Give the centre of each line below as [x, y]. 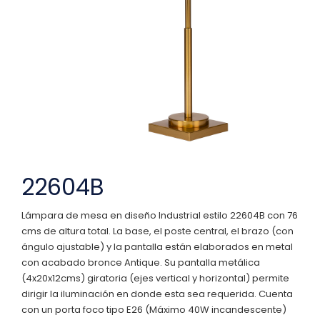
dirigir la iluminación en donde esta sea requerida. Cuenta [157, 294]
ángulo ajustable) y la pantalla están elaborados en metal [157, 246]
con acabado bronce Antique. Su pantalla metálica [141, 262]
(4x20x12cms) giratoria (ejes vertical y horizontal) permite [155, 278]
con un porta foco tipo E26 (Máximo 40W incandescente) [154, 309]
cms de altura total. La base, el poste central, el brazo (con [157, 231]
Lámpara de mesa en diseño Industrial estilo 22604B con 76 [160, 215]
